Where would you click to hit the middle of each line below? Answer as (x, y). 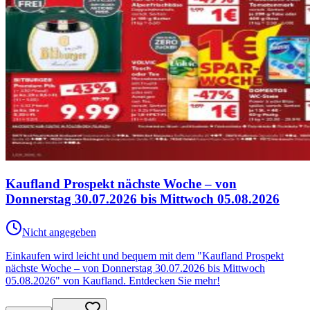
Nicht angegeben (59, 232)
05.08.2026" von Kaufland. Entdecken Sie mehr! (113, 281)
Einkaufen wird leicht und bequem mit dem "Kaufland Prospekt (145, 256)
